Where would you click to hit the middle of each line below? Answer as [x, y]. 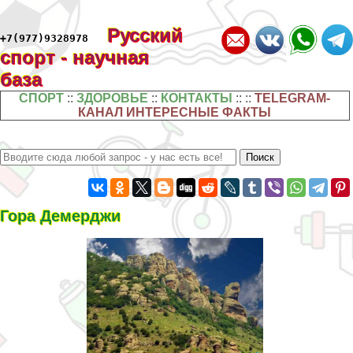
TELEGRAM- [293, 98]
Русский [145, 35]
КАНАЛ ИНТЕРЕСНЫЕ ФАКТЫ [175, 112]
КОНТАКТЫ [197, 98]
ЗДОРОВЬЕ [113, 98]
